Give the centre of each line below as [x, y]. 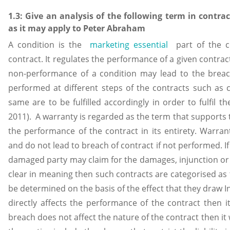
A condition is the [49, 45]
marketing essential [129, 45]
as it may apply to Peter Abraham [77, 28]
